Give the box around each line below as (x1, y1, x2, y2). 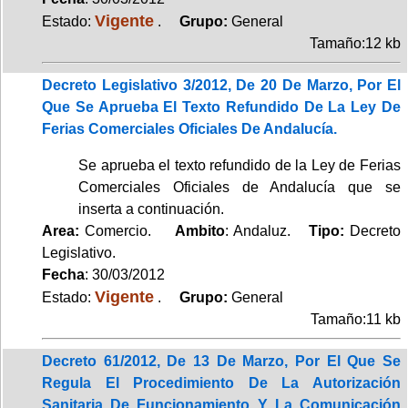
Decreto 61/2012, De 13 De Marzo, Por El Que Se (42, 352, 401, 369)
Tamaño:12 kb (310, 35, 401, 51)
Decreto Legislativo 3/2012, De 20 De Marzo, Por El (42, 76, 401, 93)
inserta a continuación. (78, 200, 224, 217)
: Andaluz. (225, 222, 309, 239)
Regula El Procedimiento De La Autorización (42, 374, 401, 391)
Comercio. (79, 222, 175, 239)
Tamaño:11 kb (311, 311, 401, 327)
